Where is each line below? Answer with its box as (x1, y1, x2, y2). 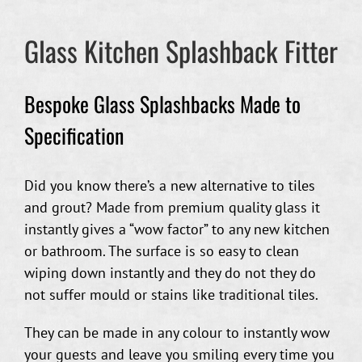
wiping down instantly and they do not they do (24, 263, 316, 282)
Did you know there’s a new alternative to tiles (24, 175, 315, 195)
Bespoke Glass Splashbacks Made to (24, 87, 301, 120)
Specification (24, 119, 124, 151)
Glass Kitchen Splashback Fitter (24, 30, 338, 72)
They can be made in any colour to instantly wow (24, 322, 330, 342)
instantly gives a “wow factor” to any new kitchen (24, 219, 330, 238)
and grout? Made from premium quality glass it (24, 197, 320, 217)
